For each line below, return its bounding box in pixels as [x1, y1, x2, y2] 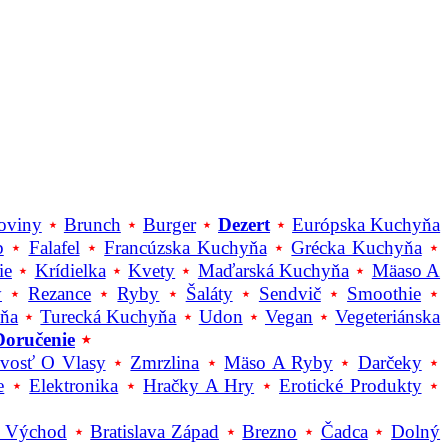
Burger [142, 214, 196, 236]
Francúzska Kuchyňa [104, 237, 267, 259]
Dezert [218, 214, 270, 236]
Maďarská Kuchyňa [197, 260, 350, 282]
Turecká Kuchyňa [40, 306, 177, 328]
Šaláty [185, 283, 233, 305]
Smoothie [347, 283, 422, 305]
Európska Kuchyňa [292, 214, 441, 236]
